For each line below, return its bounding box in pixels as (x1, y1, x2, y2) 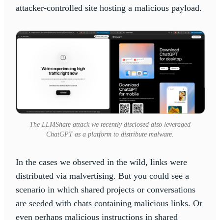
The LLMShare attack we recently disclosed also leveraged (29, 120, 191, 128)
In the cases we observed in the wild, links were (16, 157, 187, 167)
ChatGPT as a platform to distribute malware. (46, 130, 174, 138)
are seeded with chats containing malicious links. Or (16, 198, 202, 208)
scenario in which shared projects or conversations (16, 184, 195, 194)
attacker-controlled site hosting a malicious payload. (16, 2, 204, 13)
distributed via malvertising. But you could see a (16, 170, 189, 181)
